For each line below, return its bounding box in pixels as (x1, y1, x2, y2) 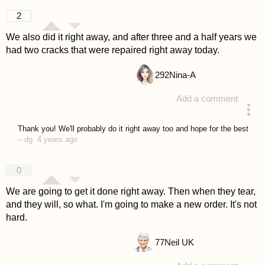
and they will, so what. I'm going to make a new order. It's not (5, 199, 257, 209)
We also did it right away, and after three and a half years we (5, 32, 257, 43)
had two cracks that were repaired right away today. (5, 45, 219, 56)
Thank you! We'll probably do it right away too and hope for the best (17, 124, 251, 133)
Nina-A (169, 70, 196, 80)
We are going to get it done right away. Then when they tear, (5, 186, 256, 196)
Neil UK (164, 237, 194, 247)
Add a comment (176, 94, 238, 104)
